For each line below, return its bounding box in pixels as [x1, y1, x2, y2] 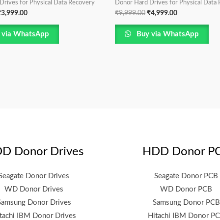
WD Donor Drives [4, 185, 63, 193]
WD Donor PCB [160, 185, 212, 193]
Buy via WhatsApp [135, 30, 199, 38]
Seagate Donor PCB [154, 172, 218, 180]
